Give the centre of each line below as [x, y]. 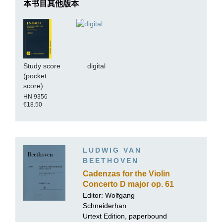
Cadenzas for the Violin [126, 174]
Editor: [94, 195]
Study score [42, 66]
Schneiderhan [105, 206]
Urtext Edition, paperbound [125, 216]
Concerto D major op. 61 [128, 184]
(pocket [35, 76]
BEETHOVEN [111, 161]
